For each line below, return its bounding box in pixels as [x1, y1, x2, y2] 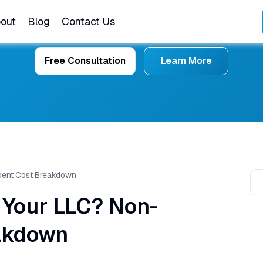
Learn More [160, 55, 212, 67]
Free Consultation [45, 55, 126, 67]
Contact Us [62, 15, 116, 28]
